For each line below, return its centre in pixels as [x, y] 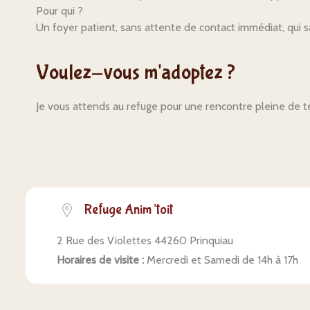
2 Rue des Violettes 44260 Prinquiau [145, 240]
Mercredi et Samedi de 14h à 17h [221, 260]
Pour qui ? [60, 11]
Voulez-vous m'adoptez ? [136, 72]
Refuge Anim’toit [129, 209]
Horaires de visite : [100, 260]
